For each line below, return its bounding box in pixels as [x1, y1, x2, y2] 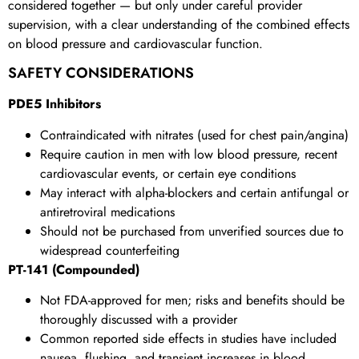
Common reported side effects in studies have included [40, 329, 337, 348]
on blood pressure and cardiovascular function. [8, 34, 263, 53]
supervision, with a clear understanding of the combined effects [8, 14, 349, 34]
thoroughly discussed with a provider [40, 309, 237, 329]
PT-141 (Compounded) [8, 260, 139, 279]
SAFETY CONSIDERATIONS [8, 63, 194, 84]
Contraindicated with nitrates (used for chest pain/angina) [40, 125, 349, 144]
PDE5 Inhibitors [8, 95, 101, 114]
